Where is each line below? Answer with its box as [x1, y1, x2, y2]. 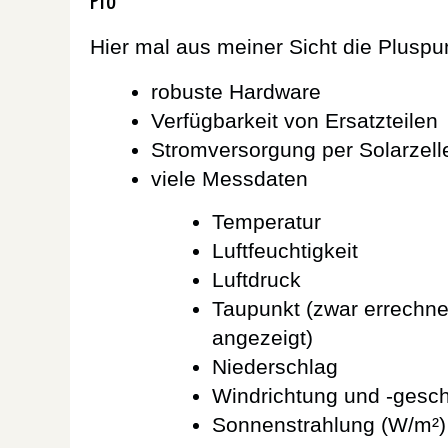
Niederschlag [212, 354, 338, 378]
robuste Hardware [151, 79, 321, 103]
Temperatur [212, 209, 321, 233]
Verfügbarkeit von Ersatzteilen [151, 108, 438, 132]
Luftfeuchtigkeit [212, 238, 358, 262]
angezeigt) [212, 325, 313, 349]
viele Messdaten [151, 166, 308, 190]
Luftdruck [212, 267, 301, 291]
